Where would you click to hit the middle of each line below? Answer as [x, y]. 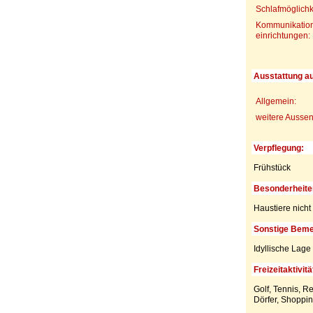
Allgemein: [276, 101]
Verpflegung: [278, 148]
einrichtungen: [283, 35]
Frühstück [272, 167]
